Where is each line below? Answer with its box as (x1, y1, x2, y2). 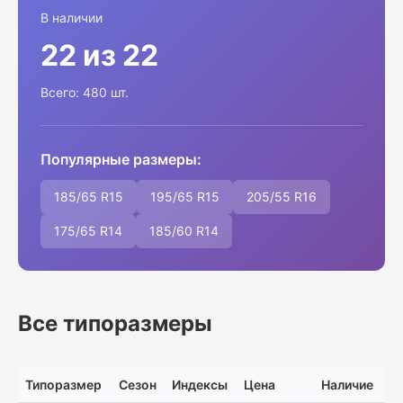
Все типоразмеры (18, 310, 212, 336)
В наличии (40, 10, 103, 25)
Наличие (321, 377, 373, 392)
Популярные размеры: (40, 150, 201, 168)
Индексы (172, 377, 228, 392)
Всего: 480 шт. (40, 85, 129, 100)
